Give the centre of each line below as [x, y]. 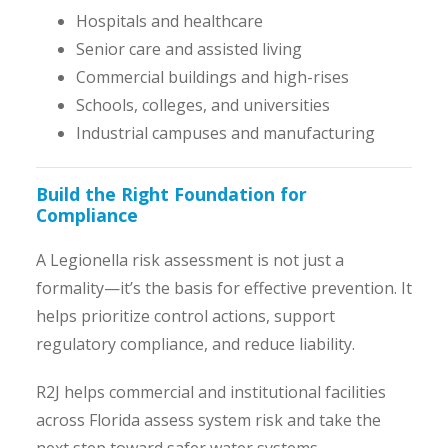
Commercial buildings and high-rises [212, 77]
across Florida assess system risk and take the [208, 420]
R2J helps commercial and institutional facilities [210, 392]
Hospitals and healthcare [169, 21]
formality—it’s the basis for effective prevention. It [223, 288]
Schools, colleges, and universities [202, 105]
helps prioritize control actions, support [185, 316]
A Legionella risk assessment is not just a [189, 260]
